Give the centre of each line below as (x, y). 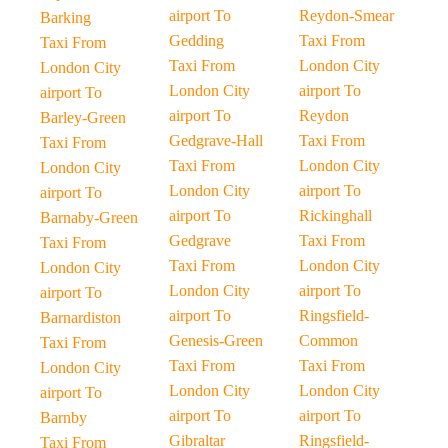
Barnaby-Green (89, 217)
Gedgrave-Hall (216, 140)
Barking (65, 17)
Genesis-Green (216, 340)
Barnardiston (80, 317)
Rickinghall (335, 215)
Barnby (63, 417)
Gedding (197, 40)
